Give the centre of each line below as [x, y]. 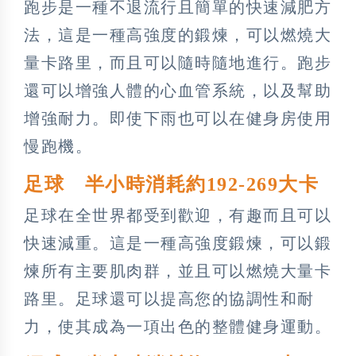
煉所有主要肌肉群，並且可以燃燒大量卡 [178, 271]
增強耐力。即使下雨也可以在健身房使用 [178, 118]
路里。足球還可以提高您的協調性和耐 [169, 298]
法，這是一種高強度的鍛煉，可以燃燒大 [178, 35]
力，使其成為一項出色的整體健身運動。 [178, 326]
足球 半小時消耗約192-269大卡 [171, 184]
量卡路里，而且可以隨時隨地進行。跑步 [178, 62]
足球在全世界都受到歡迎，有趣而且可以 [178, 215]
